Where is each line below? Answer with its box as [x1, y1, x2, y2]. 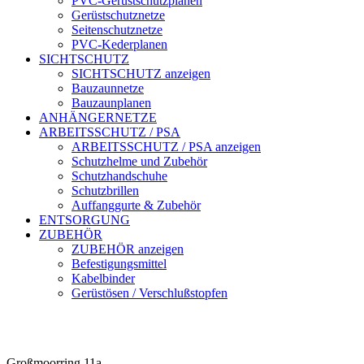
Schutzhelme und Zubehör [71, 154, 207, 168]
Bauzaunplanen [71, 95, 151, 110]
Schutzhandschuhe [71, 168, 167, 183]
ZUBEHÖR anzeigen [71, 241, 184, 256]
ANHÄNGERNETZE [39, 110, 157, 124]
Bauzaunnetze [71, 80, 144, 95]
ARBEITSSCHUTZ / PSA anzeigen [71, 139, 261, 154]
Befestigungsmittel [71, 256, 167, 271]
